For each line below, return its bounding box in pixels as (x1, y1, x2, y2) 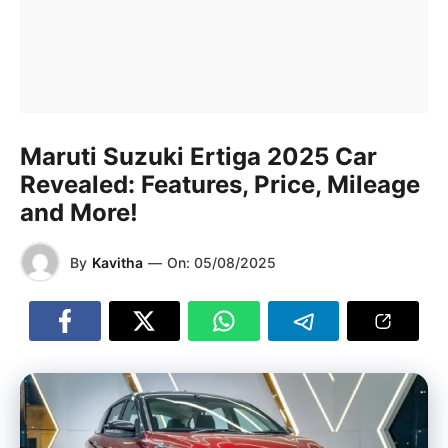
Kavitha (92, 253, 143, 271)
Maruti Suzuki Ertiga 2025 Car (20, 142, 377, 171)
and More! (20, 198, 138, 227)
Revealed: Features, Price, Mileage (20, 170, 420, 199)
